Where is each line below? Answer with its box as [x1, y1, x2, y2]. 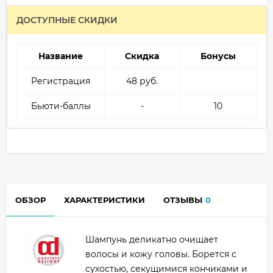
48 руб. [126, 76, 158, 87]
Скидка [125, 51, 159, 62]
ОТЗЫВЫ [163, 195, 202, 205]
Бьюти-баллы [30, 101, 91, 112]
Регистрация [31, 76, 90, 87]
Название [38, 51, 83, 62]
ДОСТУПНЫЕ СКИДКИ [16, 15, 118, 26]
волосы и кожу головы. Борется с [85, 249, 236, 260]
